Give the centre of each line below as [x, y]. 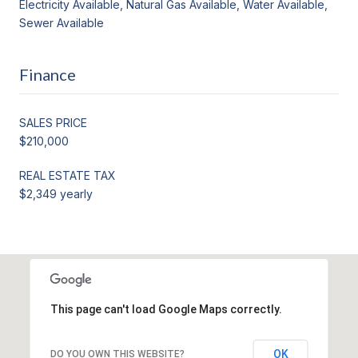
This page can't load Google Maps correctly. [166, 309]
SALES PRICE [53, 122]
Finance [48, 74]
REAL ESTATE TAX [68, 175]
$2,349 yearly [56, 193]
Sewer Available [62, 22]
